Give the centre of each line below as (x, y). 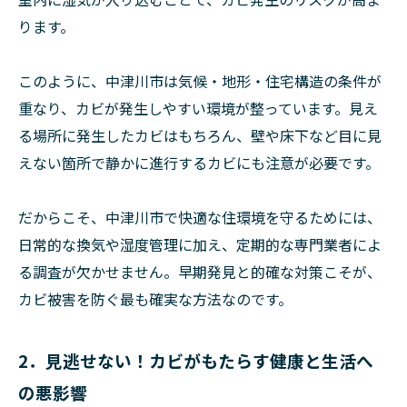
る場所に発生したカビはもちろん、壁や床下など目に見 (200, 136)
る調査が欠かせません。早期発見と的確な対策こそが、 (200, 272)
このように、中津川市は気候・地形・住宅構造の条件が (200, 81)
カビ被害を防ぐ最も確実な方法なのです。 (155, 299)
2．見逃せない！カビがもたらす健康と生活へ (196, 361)
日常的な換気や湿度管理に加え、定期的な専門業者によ (200, 245)
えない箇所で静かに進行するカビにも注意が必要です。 (199, 163)
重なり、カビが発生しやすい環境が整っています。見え (198, 109)
